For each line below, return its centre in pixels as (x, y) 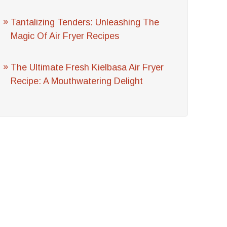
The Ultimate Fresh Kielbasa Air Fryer (87, 67)
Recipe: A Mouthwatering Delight (77, 81)
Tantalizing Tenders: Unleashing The (85, 22)
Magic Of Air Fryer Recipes (65, 36)
